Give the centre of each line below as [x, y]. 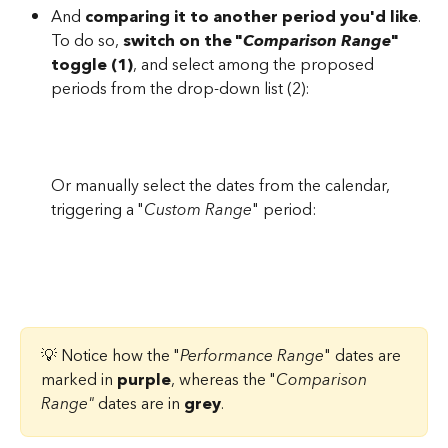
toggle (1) [92, 65]
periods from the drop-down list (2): [180, 89]
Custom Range [198, 210]
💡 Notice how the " [110, 355]
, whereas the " [223, 379]
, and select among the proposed [255, 65]
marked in [79, 379]
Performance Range [252, 355]
